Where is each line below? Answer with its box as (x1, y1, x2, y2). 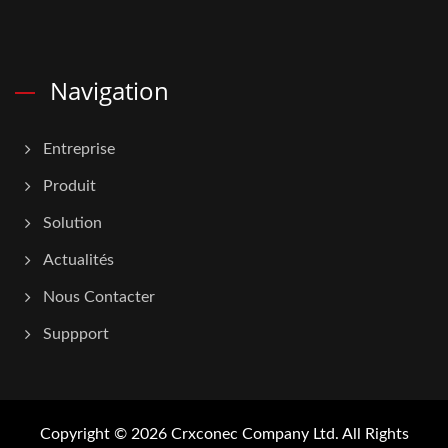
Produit (43, 178, 96, 194)
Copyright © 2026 (39, 426, 171, 442)
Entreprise (43, 141, 115, 157)
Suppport (43, 326, 109, 342)
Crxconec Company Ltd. (170, 426, 339, 442)
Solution (43, 215, 102, 231)
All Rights (338, 426, 409, 442)
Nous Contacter (43, 289, 155, 305)
